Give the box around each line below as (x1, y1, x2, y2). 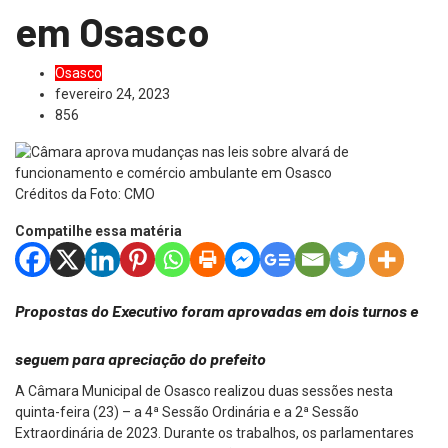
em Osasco (15, 6, 210, 55)
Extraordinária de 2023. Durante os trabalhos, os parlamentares (15, 424, 414, 441)
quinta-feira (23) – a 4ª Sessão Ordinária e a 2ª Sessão (15, 403, 359, 420)
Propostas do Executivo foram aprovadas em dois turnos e (15, 300, 418, 320)
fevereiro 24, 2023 (55, 85, 170, 102)
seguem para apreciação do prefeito (15, 348, 266, 368)
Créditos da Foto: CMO (15, 185, 155, 202)
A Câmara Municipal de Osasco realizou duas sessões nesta (15, 382, 393, 399)
